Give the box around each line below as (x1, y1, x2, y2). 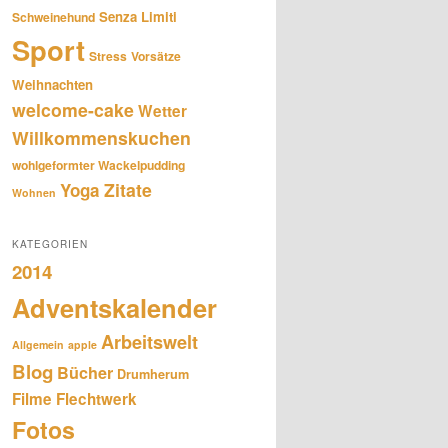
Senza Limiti (99, 7, 177, 27)
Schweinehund (12, 8, 95, 27)
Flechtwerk (56, 387, 137, 410)
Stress (89, 47, 127, 66)
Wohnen (12, 185, 56, 201)
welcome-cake (12, 97, 134, 123)
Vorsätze (131, 47, 181, 66)
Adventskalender (12, 288, 217, 326)
